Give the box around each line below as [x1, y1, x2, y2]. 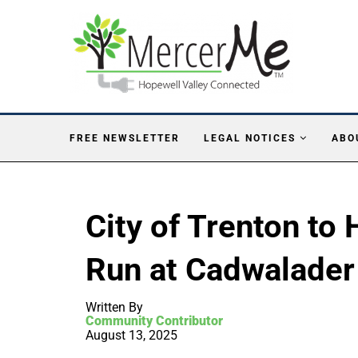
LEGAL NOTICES [204, 132, 296, 144]
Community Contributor [86, 312, 223, 328]
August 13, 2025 [86, 327, 177, 343]
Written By [86, 299, 143, 315]
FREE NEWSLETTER [70, 132, 180, 144]
